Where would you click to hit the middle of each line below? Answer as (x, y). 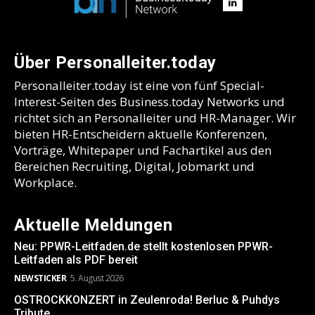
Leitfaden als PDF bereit (76, 259)
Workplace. (45, 182)
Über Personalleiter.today (115, 62)
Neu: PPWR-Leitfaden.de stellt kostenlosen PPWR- (143, 246)
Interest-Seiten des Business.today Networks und (149, 101)
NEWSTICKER (40, 278)
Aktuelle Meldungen (93, 225)
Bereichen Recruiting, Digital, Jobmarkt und (134, 166)
